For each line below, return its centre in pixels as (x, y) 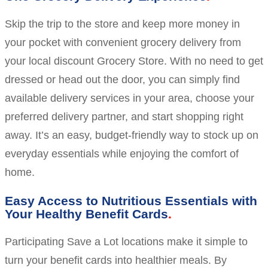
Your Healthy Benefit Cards (86, 214)
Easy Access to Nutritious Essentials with (131, 200)
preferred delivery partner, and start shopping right (124, 117)
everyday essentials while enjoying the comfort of (122, 154)
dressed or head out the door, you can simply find (122, 80)
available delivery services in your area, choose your (130, 98)
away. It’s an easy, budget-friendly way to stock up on (132, 135)
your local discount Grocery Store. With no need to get (134, 61)
